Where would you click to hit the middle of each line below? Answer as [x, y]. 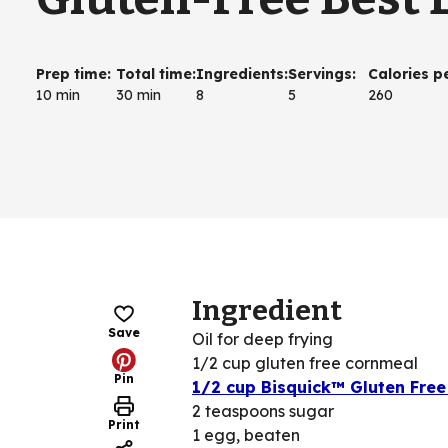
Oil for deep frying [262, 338]
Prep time [71, 73]
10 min [58, 94]
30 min [138, 94]
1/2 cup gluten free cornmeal [305, 362]
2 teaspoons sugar [263, 410]
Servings [320, 73]
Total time [154, 73]
